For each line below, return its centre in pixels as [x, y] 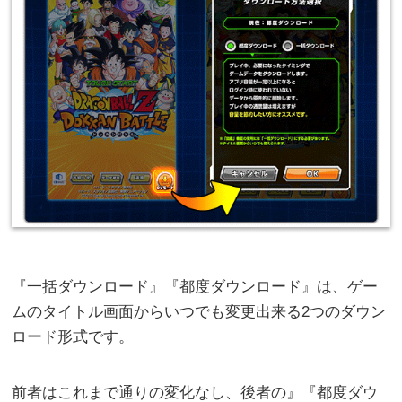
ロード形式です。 [73, 337]
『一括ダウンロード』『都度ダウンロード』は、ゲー [195, 287]
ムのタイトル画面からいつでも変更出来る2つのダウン [199, 312]
